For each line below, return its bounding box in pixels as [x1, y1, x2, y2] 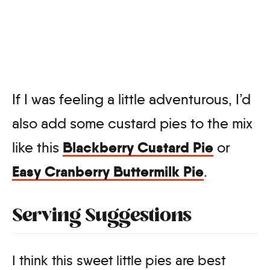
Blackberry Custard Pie [63, 138, 213, 157]
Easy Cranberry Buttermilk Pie [12, 162, 204, 181]
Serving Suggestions [12, 204, 192, 230]
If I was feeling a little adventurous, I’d [12, 90, 251, 108]
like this [12, 139, 63, 157]
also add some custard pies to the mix [12, 115, 253, 133]
